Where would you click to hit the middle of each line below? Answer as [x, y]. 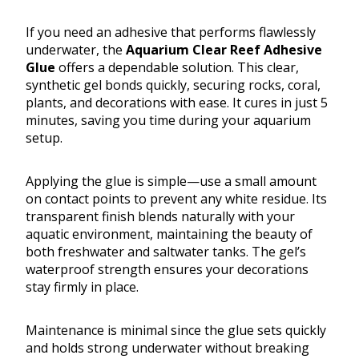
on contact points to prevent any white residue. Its [176, 199]
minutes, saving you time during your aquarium [168, 121]
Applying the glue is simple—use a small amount [171, 182]
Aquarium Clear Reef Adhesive [224, 50]
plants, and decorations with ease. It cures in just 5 [177, 103]
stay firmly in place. [82, 287]
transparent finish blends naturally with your [160, 217]
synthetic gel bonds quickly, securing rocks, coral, [173, 85]
